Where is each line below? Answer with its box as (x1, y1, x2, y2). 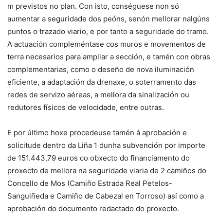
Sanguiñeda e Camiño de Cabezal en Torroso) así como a (7, 191, 204, 201)
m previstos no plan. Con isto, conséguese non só (7, 1, 179, 11)
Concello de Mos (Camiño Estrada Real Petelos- (7, 179, 172, 188)
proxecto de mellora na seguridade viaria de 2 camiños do (7, 166, 206, 176)
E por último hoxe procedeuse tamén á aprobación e (7, 128, 187, 138)
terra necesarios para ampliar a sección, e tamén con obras (7, 52, 210, 62)
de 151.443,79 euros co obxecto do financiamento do (7, 153, 190, 163)
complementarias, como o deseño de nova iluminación (7, 65, 194, 74)
